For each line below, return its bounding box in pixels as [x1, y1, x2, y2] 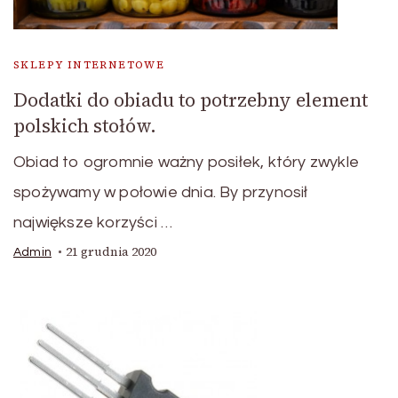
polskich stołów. [13, 113, 156, 139]
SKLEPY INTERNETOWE [13, 58, 165, 73]
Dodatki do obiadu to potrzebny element [13, 87, 368, 114]
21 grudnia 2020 [66, 243, 156, 261]
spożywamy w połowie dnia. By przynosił [13, 184, 308, 202]
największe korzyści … [13, 214, 173, 232]
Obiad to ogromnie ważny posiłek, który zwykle [13, 154, 359, 171]
